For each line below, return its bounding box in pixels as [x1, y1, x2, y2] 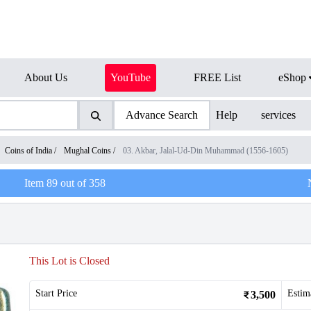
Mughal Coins [64, 146, 111, 155]
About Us [24, 72, 67, 83]
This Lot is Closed [29, 255, 110, 267]
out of [57, 177, 89, 189]
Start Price [35, 288, 77, 299]
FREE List [194, 72, 241, 83]
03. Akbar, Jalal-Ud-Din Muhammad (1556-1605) [123, 146, 288, 155]
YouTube [110, 72, 151, 83]
